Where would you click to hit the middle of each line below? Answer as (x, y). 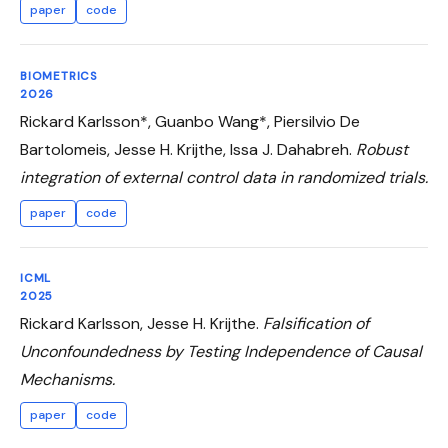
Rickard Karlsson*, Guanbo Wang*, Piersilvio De (190, 121)
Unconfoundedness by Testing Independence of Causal (221, 352)
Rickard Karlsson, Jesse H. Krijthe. (141, 324)
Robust (382, 149)
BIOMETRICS (59, 76)
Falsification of (316, 324)
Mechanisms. (67, 380)
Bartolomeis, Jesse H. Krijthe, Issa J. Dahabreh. (188, 149)
